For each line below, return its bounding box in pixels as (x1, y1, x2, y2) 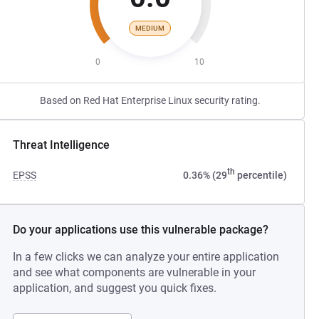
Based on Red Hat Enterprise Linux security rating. (39, 95, 261, 106)
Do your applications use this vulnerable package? (13, 223, 269, 236)
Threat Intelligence (13, 138, 110, 152)
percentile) (234, 169, 287, 181)
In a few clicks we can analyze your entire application (13, 250, 280, 263)
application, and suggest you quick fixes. (13, 281, 217, 295)
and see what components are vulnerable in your (13, 266, 256, 279)
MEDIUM (135, 23, 165, 32)
